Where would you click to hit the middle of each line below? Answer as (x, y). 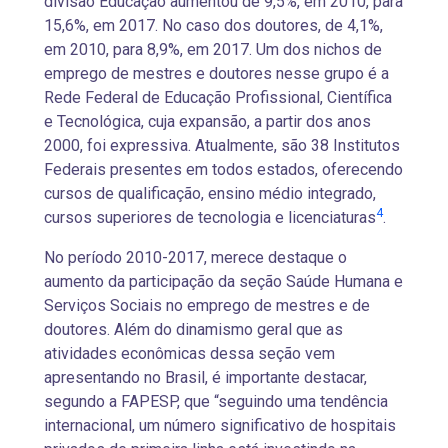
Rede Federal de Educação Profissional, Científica (218, 97)
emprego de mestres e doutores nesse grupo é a (216, 73)
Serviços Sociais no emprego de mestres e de (207, 305)
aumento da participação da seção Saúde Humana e (223, 281)
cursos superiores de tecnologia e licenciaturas (210, 217)
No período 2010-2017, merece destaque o (195, 257)
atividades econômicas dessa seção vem (189, 353)
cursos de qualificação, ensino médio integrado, (210, 193)
